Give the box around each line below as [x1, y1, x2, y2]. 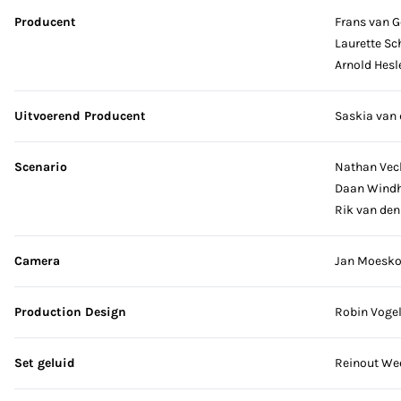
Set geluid [14, 355, 75, 371]
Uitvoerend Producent [14, 108, 146, 124]
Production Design [14, 304, 126, 320]
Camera [14, 253, 60, 269]
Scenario [14, 159, 67, 175]
